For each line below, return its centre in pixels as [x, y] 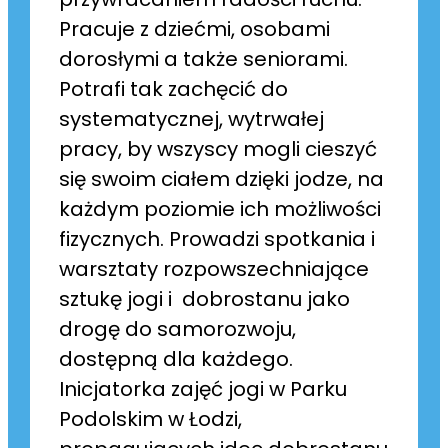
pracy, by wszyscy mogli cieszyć [218, 148]
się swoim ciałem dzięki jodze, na [222, 178]
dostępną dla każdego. [176, 358]
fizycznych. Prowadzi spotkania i [217, 238]
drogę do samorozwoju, [178, 328]
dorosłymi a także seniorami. [204, 58]
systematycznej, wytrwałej [192, 118]
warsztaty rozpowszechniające [214, 268]
